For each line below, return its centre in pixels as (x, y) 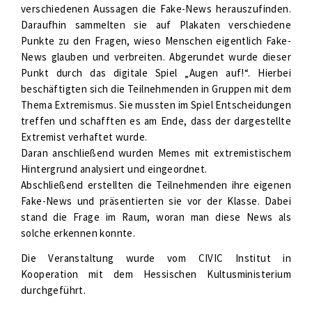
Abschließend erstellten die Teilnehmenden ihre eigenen (156, 185)
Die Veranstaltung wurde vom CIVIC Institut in (156, 258)
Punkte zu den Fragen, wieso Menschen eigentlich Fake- (156, 41)
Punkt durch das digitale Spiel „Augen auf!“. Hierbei (156, 73)
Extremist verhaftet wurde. (84, 137)
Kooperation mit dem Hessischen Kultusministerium (156, 274)
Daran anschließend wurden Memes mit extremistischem (156, 153)
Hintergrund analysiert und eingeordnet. (114, 169)
